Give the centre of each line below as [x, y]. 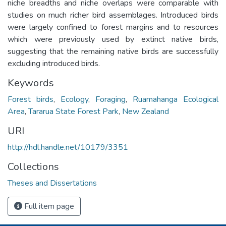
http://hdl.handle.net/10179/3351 [68, 147]
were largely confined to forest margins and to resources [113, 27]
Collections [33, 166]
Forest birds [31, 99]
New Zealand [146, 111]
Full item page [48, 206]
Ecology [74, 99]
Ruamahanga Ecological [176, 99]
